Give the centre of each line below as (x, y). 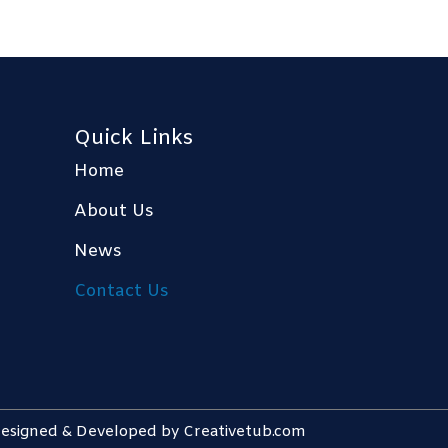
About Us (114, 212)
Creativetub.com (244, 432)
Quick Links (134, 139)
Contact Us (122, 292)
